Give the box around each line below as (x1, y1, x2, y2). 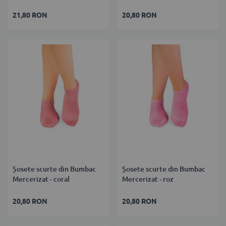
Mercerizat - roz (122, 175, 174, 183)
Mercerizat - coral (13, 175, 70, 183)
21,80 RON (13, 11, 47, 19)
